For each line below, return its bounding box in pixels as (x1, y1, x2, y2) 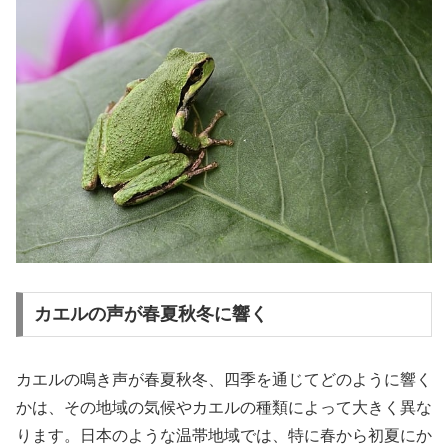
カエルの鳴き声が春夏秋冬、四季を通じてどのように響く (16, 371, 432, 389)
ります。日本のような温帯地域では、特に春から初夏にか (16, 427, 432, 445)
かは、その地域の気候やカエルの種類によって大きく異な (16, 399, 432, 417)
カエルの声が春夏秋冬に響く (33, 304, 268, 325)
